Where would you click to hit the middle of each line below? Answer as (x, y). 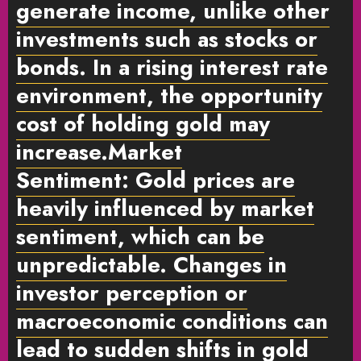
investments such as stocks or (167, 39)
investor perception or (132, 293)
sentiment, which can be (140, 236)
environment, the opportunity (169, 95)
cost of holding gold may (143, 123)
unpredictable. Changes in (151, 264)
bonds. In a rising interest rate (172, 67)
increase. (62, 151)
